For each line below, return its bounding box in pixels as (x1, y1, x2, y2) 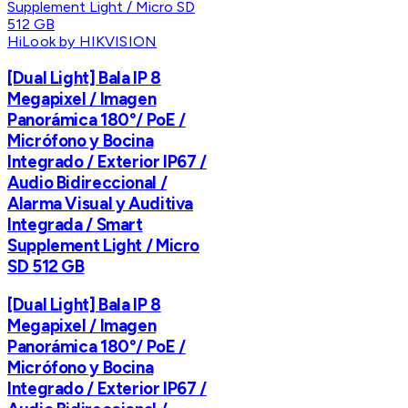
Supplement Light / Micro (7, 234, 200, 256)
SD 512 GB (7, 255, 85, 277)
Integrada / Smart (7, 213, 143, 235)
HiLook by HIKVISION (7, 33, 158, 51)
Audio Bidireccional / (7, 171, 168, 193)
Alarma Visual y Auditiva (7, 192, 194, 214)
